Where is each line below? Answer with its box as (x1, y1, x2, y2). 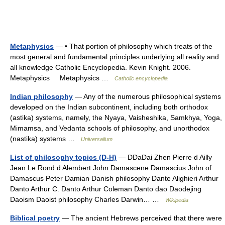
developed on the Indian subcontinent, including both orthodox (10, 103, 208, 111)
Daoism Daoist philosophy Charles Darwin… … (10, 195, 165, 203)
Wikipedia (165, 197, 188, 203)
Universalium (81, 136, 113, 142)
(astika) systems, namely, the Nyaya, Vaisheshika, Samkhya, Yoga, (10, 114, 222, 122)
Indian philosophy (10, 92, 73, 100)
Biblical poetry (10, 214, 60, 222)
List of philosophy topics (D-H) (10, 153, 117, 161)
